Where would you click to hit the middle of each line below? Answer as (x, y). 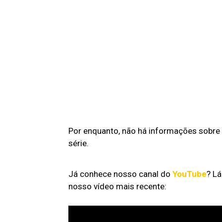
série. (79, 143)
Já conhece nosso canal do (120, 174)
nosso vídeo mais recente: (117, 186)
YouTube (190, 174)
